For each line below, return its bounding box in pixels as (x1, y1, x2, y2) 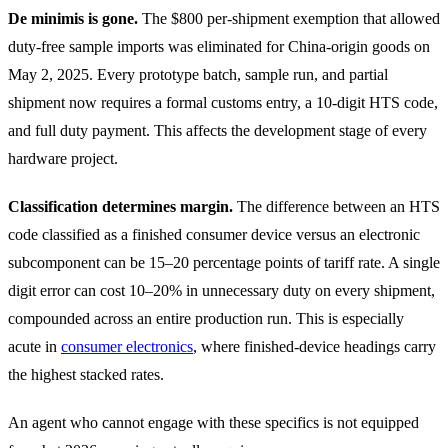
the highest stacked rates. (8, 365, 164, 383)
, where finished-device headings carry (193, 337, 436, 355)
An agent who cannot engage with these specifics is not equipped (8, 413, 419, 431)
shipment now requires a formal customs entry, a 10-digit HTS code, (8, 93, 438, 111)
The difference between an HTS (233, 197, 440, 215)
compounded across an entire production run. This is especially (8, 309, 404, 327)
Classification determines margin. (8, 197, 233, 215)
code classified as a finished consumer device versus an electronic (8, 225, 420, 243)
